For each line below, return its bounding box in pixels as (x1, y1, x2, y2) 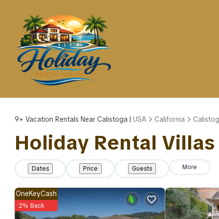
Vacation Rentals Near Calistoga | (23, 115, 133, 124)
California (154, 115, 185, 124)
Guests (132, 165, 152, 173)
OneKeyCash (16, 189, 57, 198)
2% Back (19, 201, 44, 210)
